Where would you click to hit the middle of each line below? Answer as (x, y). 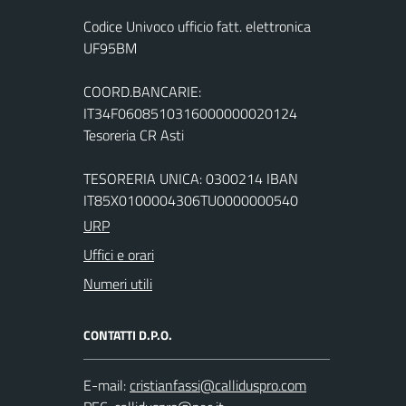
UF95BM (110, 48)
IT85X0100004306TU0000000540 (191, 200)
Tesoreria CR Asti (134, 135)
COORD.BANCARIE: (142, 92)
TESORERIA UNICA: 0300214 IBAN (191, 179)
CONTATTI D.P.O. (128, 335)
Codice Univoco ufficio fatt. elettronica (197, 26)
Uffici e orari (119, 255)
